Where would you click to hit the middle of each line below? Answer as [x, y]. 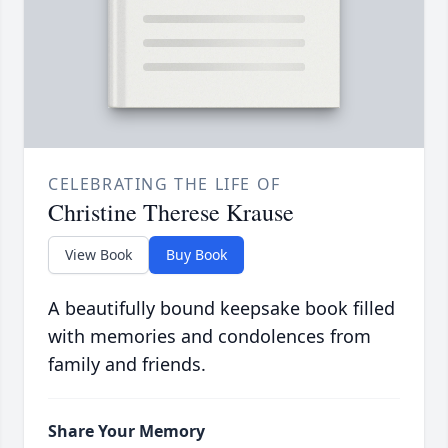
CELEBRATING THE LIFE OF [164, 184]
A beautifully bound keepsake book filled [221, 308]
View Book [98, 255]
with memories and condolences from [209, 336]
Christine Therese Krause [171, 212]
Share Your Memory [126, 431]
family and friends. [127, 364]
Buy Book [196, 255]
